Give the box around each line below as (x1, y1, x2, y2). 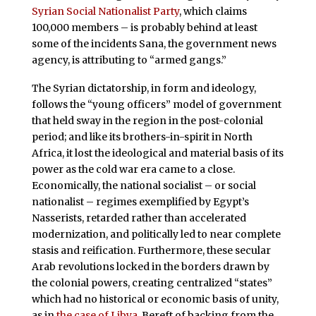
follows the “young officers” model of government (31, 97, 281, 111)
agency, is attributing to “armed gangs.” (31, 53, 226, 66)
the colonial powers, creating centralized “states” (31, 276, 272, 289)
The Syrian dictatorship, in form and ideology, (31, 81, 256, 95)
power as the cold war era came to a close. (31, 162, 235, 176)
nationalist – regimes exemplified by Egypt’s (31, 195, 249, 208)
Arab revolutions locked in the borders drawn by (31, 260, 269, 273)
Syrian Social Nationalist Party (31, 4, 179, 18)
